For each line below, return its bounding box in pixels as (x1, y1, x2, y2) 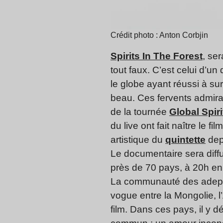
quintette (165, 134, 206, 145)
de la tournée (111, 107, 169, 117)
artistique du (111, 134, 165, 145)
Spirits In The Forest (111, 51, 203, 62)
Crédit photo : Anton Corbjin (111, 31, 208, 40)
